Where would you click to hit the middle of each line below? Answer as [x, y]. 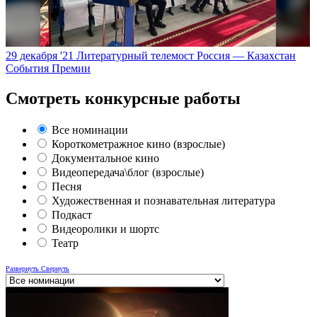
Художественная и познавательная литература [163, 200]
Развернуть [22, 268]
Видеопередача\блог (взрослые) [128, 172]
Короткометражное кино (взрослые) [138, 144]
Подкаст [72, 214]
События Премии [48, 68]
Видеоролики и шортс [105, 229]
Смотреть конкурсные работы [123, 98]
